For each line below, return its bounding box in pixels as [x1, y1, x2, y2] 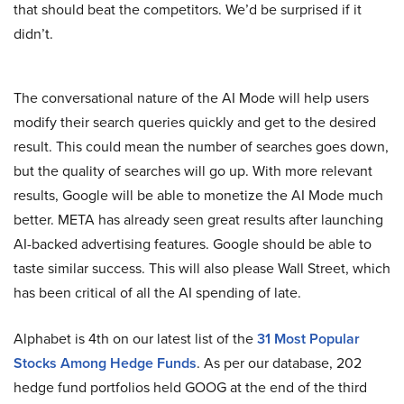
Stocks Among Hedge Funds [14, 352, 197, 373]
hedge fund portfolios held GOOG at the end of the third [14, 376, 367, 397]
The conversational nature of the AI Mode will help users [14, 87, 369, 107]
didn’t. [14, 23, 53, 43]
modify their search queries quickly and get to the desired [14, 111, 376, 132]
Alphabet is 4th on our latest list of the [14, 327, 257, 348]
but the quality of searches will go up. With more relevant [14, 160, 372, 180]
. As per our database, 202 [197, 352, 362, 372]
